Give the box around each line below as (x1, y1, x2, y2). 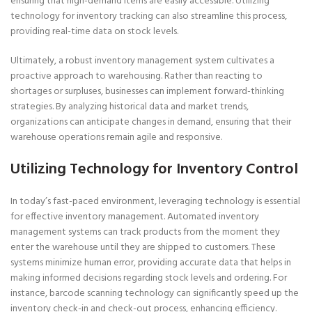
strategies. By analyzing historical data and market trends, (10, 99, 249, 115)
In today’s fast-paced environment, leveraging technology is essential (10, 194, 300, 210)
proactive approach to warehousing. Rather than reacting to (10, 68, 263, 84)
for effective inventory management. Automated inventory (10, 209, 259, 225)
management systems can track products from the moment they (10, 224, 280, 240)
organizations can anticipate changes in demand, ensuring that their (10, 114, 291, 130)
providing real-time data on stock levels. (10, 24, 178, 40)
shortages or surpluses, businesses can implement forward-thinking (10, 84, 284, 100)
